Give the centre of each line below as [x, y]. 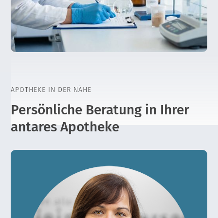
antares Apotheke [65, 127]
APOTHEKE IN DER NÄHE [51, 90]
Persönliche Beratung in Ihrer [100, 110]
